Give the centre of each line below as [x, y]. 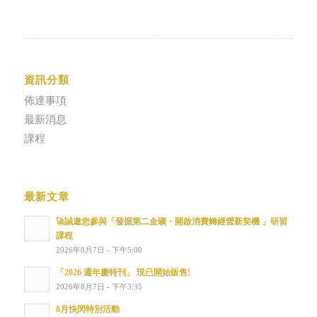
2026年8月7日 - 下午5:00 [99, 249]
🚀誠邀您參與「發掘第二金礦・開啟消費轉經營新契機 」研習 [171, 221]
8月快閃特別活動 [87, 309]
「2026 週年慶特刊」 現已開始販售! [123, 272]
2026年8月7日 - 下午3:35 [99, 286]
